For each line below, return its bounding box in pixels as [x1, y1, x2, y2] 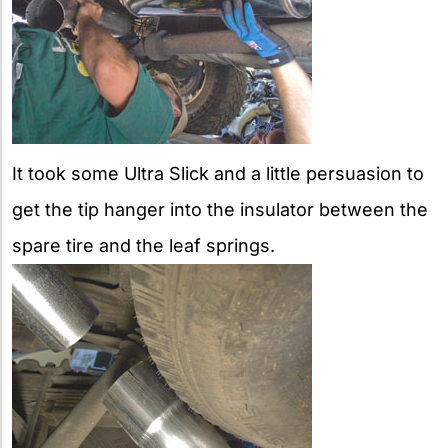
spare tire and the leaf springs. [12, 234, 275, 256]
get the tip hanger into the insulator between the [12, 198, 428, 220]
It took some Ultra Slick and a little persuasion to [12, 162, 424, 184]
